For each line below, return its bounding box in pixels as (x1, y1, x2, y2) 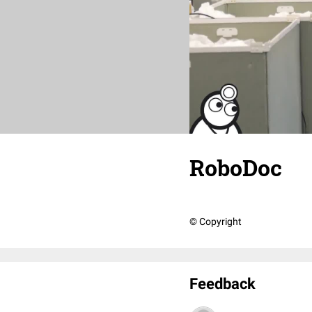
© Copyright (189, 216, 242, 227)
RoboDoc (189, 153, 282, 182)
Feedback (189, 275, 256, 292)
